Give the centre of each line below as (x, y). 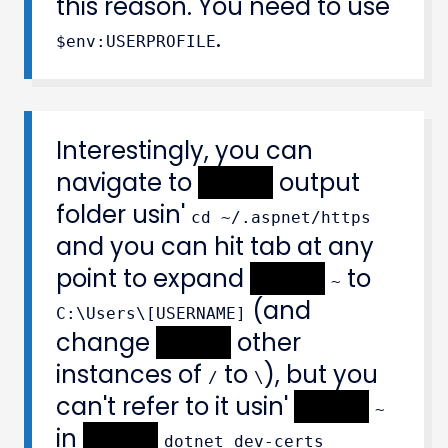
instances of (132, 374)
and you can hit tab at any (215, 246)
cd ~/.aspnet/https (281, 217)
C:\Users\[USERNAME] (151, 313)
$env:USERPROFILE (136, 41)
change (106, 342)
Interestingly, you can (184, 150)
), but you (321, 374)
